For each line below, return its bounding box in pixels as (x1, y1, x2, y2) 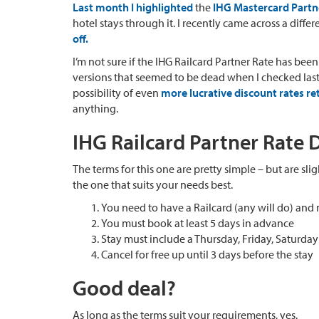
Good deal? (73, 273, 176, 301)
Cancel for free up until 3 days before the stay (101, 246, 313, 261)
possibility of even (73, 85, 161, 100)
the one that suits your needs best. (73, 177, 233, 192)
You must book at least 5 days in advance (101, 215, 294, 230)
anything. (73, 100, 118, 115)
